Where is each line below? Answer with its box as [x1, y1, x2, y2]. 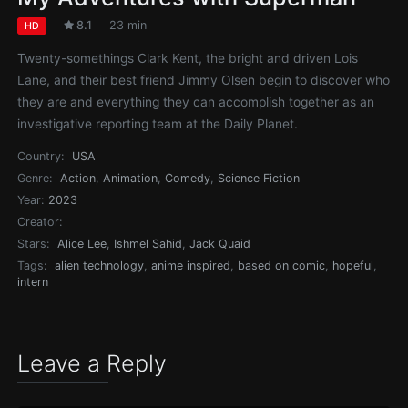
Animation [103, 170, 158, 185]
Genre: [17, 170, 53, 185]
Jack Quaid [189, 236, 251, 250]
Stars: [17, 236, 50, 250]
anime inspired [151, 258, 231, 272]
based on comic [238, 258, 326, 272]
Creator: [17, 214, 63, 229]
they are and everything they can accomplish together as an [17, 94, 375, 109]
